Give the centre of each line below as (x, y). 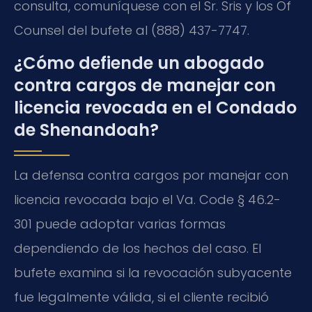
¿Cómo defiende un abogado (139, 63)
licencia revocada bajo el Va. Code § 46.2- (147, 200)
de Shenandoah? (86, 130)
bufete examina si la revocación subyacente (153, 273)
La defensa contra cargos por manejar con (151, 175)
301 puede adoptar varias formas (120, 224)
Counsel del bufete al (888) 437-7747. (132, 30)
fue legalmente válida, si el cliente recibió (141, 297)
